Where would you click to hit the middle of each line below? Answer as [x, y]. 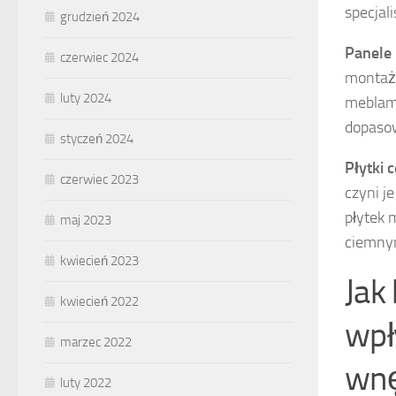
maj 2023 [86, 221]
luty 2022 [86, 383]
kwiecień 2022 [99, 302]
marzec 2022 [96, 343]
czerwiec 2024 [99, 58]
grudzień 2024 [100, 17]
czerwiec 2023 [99, 180]
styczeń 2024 [97, 139]
